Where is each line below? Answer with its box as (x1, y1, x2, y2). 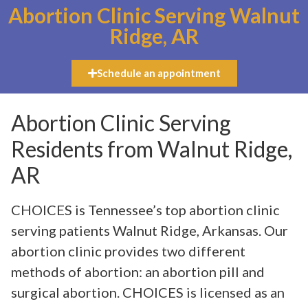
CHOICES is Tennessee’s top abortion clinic (11, 201, 280, 218)
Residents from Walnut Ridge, (11, 135, 292, 162)
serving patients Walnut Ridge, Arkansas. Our (11, 221, 288, 239)
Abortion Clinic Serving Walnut (8, 2, 300, 27)
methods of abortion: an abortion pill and (11, 263, 265, 280)
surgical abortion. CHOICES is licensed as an (11, 283, 285, 300)
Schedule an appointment (96, 66, 221, 79)
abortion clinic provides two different (11, 242, 245, 259)
